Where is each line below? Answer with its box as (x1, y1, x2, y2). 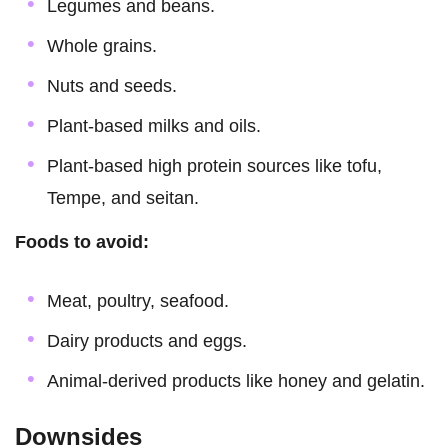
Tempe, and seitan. (47, 187, 199, 208)
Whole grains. (47, 35, 157, 56)
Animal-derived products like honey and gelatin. (47, 370, 425, 391)
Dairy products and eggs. (47, 330, 247, 351)
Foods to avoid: (15, 231, 149, 252)
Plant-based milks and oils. (47, 115, 261, 136)
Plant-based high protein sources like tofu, (47, 155, 382, 176)
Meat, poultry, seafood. (47, 290, 229, 311)
